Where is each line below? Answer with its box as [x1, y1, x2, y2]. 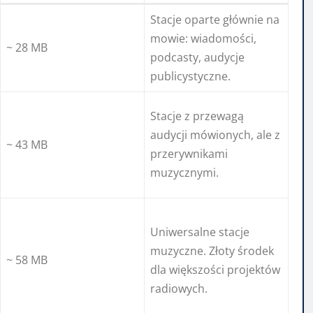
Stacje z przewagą [150, 108, 244, 124]
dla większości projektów [150, 262, 280, 278]
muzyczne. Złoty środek [150, 243, 274, 259]
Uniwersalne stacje [150, 224, 249, 240]
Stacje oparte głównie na [150, 12, 279, 28]
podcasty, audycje [150, 50, 245, 66]
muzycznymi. [150, 165, 219, 181]
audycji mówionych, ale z [150, 127, 280, 143]
